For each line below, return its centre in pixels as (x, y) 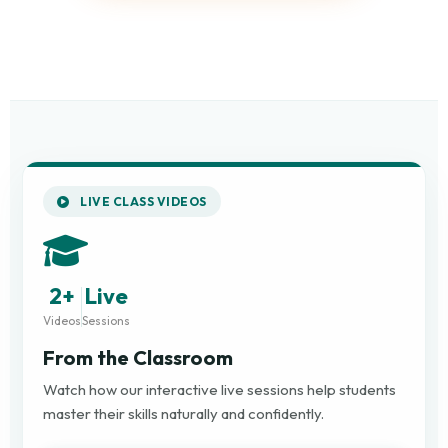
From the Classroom (138, 357)
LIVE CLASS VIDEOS (142, 201)
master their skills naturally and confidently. (183, 413)
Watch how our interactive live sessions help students (219, 389)
